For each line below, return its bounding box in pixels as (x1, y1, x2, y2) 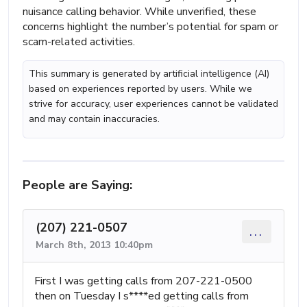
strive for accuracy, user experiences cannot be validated (29, 97, 278, 110)
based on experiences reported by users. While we (29, 82, 252, 95)
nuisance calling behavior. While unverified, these (23, 3, 256, 19)
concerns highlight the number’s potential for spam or (23, 19, 278, 34)
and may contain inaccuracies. (29, 112, 160, 125)
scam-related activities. (23, 34, 135, 49)
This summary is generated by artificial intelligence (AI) (29, 66, 269, 80)
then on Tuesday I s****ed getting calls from (34, 288, 249, 304)
